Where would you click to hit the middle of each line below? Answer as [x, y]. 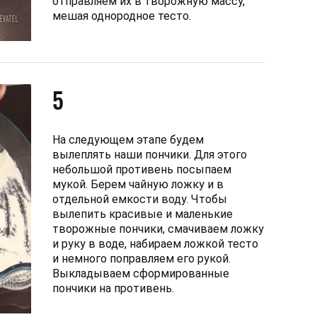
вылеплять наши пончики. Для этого [150, 154]
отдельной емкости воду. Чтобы [140, 199]
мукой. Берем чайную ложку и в [138, 184]
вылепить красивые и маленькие [143, 214]
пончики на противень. [113, 288]
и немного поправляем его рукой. [142, 258]
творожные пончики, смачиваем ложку [158, 229]
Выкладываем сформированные [141, 273]
